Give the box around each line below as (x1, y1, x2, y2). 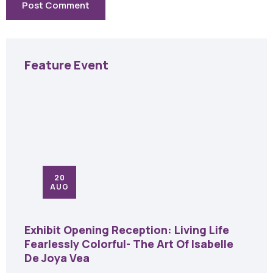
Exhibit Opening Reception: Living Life (24, 222, 229, 238)
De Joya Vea (24, 250, 92, 266)
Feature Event (24, 57, 108, 74)
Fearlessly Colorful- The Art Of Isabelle (24, 236, 233, 252)
